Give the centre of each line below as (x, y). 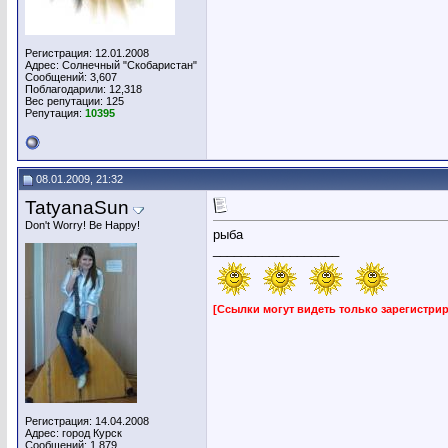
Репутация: (55, 113)
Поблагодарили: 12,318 (83, 89)
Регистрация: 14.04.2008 (87, 421)
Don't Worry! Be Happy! (82, 225)
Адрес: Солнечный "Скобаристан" (111, 65)
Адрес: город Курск (73, 433)
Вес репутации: (65, 101)
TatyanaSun (77, 207)
